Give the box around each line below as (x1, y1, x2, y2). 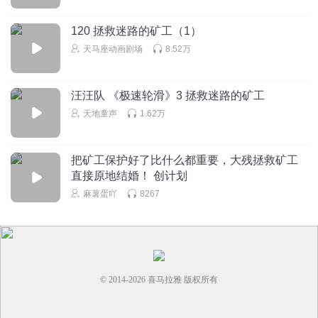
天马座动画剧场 (83, 43, 143, 54)
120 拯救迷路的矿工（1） (71, 24, 202, 37)
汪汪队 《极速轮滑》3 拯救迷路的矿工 (71, 89, 265, 102)
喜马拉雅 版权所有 (146, 274, 218, 285)
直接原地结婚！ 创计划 (71, 169, 187, 182)
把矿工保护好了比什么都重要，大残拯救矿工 (71, 153, 298, 166)
